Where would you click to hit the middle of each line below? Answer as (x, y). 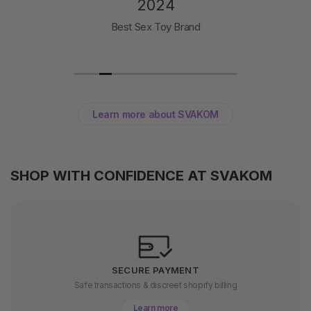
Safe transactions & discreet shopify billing (155, 285)
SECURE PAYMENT (155, 270)
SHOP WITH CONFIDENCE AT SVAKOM (141, 176)
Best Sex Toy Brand (155, 27)
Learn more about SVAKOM (155, 115)
